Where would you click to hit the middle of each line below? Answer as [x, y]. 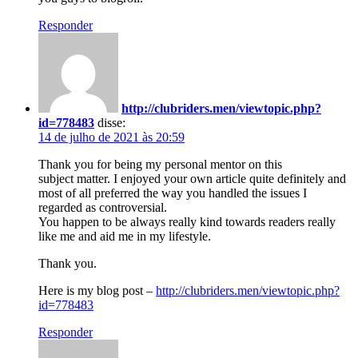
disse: [111, 122]
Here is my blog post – [97, 290]
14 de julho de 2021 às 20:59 [111, 137]
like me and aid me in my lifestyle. [125, 236]
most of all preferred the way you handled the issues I [173, 193]
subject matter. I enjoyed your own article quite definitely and [192, 178]
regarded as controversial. [103, 207]
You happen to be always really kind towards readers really [187, 221]
